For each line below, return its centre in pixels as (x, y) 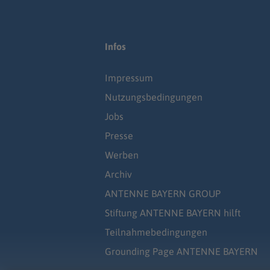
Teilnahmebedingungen (156, 232)
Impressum (129, 78)
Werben (122, 155)
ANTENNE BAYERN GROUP (163, 194)
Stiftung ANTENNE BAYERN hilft (173, 213)
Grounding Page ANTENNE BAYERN (181, 252)
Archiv (118, 174)
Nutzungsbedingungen (154, 97)
